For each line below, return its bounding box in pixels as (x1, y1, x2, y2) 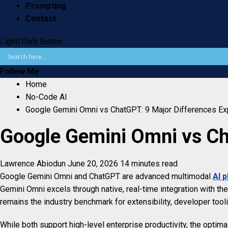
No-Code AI (25, 92, 67, 102)
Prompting (25, 1, 66, 11)
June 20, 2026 (68, 159, 120, 169)
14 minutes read (120, 159, 178, 169)
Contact (25, 14, 56, 24)
